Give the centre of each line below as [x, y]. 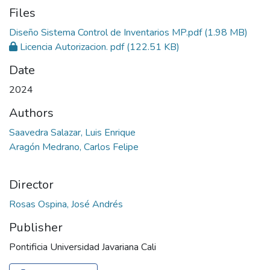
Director [31, 185]
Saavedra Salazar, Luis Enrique [72, 133]
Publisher [36, 228]
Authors [31, 113]
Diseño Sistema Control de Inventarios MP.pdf [105, 33]
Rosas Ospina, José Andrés [66, 205]
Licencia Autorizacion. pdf [72, 47]
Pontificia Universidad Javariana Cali [83, 247]
